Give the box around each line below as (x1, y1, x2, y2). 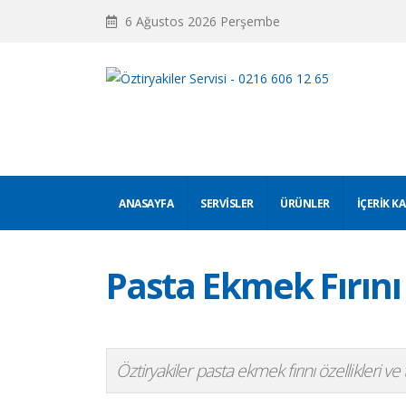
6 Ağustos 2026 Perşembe (121, 12, 280, 30)
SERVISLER (200, 195, 254, 211)
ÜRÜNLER (280, 195, 330, 211)
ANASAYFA (119, 195, 174, 211)
